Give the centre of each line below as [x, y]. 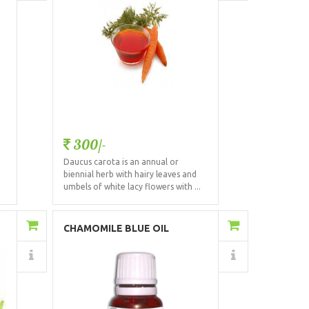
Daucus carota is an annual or [121, 162]
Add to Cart [159, 226]
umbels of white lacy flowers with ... [132, 187]
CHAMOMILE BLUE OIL [116, 228]
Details [163, 256]
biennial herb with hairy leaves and [130, 175]
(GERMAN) [87, 242]
